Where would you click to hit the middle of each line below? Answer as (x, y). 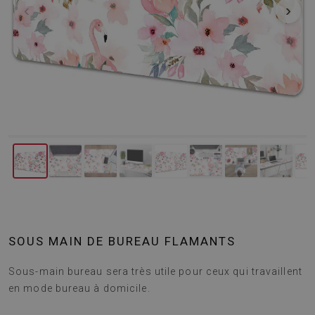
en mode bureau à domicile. (79, 288)
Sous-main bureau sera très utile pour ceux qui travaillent (155, 271)
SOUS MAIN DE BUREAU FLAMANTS (122, 241)
